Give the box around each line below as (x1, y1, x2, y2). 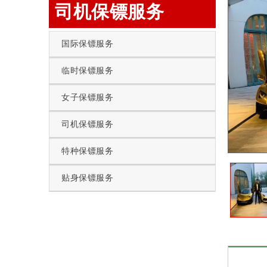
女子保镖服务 (61, 92, 113, 102)
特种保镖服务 (61, 146, 113, 156)
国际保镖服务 (61, 39, 113, 48)
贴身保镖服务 (61, 173, 113, 182)
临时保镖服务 (61, 66, 113, 75)
